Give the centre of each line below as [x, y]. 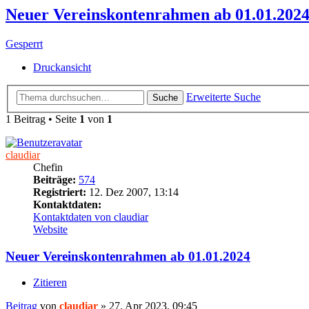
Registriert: [60, 192]
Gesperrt [24, 44]
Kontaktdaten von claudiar [91, 217]
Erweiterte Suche [223, 97]
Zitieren [50, 283]
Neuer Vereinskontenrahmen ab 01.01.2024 [128, 256]
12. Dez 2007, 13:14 [132, 192]
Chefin [48, 167]
